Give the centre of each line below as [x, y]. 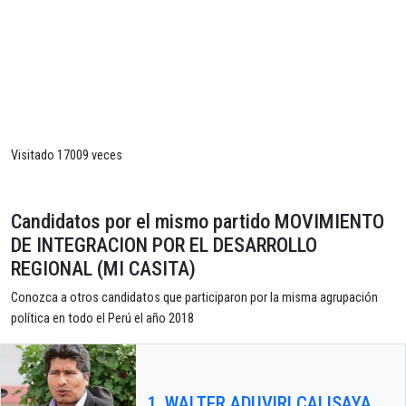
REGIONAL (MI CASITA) [103, 269]
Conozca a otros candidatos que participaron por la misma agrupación [194, 298]
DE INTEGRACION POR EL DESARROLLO [164, 245]
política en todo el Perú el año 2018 [102, 319]
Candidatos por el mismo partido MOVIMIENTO [198, 222]
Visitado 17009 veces [67, 156]
